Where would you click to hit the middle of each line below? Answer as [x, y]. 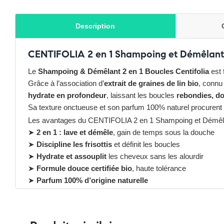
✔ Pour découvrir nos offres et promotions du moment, [118, 217]
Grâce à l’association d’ [66, 83]
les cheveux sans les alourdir [155, 156]
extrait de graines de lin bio [151, 83]
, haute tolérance [159, 168]
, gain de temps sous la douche [164, 132]
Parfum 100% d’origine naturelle [92, 180]
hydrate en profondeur [67, 95]
